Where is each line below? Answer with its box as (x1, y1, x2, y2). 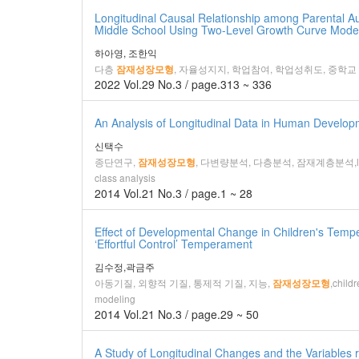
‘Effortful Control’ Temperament (95, 236, 252, 252)
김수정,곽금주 (95, 260, 155, 273)
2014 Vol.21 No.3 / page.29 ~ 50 (95, 306, 259, 322)
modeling (95, 292, 135, 305)
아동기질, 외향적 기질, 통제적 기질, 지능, (95, 276, 270, 289)
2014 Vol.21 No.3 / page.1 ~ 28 (95, 185, 252, 201)
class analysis (95, 171, 155, 184)
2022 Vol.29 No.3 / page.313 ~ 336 (95, 76, 272, 92)
